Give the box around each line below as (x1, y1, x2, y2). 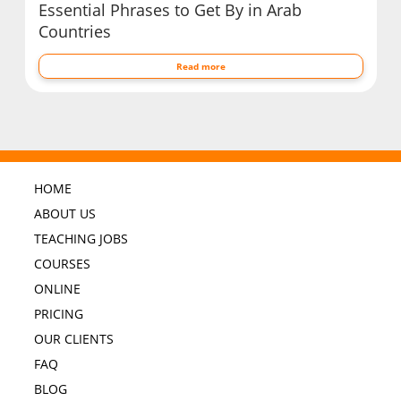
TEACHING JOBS (33, 230, 128, 248)
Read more (175, 59, 226, 73)
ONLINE (33, 280, 81, 298)
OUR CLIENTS (33, 330, 114, 348)
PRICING (33, 305, 83, 323)
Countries (38, 20, 111, 42)
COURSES (33, 255, 90, 273)
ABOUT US (33, 205, 96, 223)
